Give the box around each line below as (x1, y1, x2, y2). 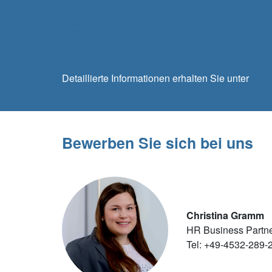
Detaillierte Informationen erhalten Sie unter (62, 71, 251, 86)
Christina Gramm (186, 208, 264, 222)
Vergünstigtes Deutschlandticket (93, 21, 245, 36)
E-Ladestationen (93, 50, 170, 64)
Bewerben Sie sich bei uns (62, 132, 253, 154)
